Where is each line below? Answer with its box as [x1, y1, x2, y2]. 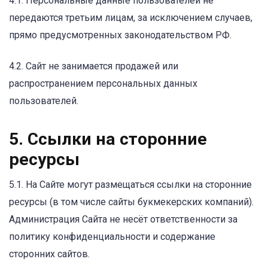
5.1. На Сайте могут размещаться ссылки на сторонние [9, 178, 252, 190]
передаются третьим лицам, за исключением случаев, [9, 11, 252, 23]
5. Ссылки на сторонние [9, 129, 207, 149]
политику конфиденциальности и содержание [9, 230, 215, 242]
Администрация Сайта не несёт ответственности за [9, 213, 237, 225]
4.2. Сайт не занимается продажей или [9, 60, 178, 72]
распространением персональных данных [9, 77, 197, 89]
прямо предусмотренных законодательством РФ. [9, 29, 232, 41]
